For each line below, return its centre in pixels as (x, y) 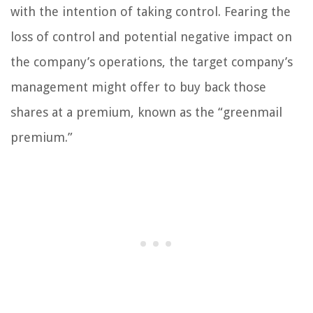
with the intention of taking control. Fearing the (151, 12)
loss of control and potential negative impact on (151, 37)
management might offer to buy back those (138, 87)
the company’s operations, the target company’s (152, 62)
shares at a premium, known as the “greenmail (146, 112)
